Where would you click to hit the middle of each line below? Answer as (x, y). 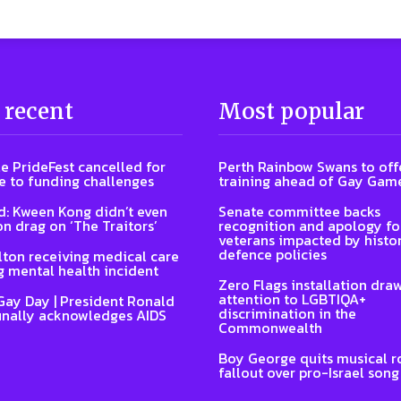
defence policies (273, 255)
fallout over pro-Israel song (309, 373)
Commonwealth (270, 328)
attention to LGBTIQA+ (292, 299)
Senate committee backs (299, 212)
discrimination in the (287, 314)
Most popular (291, 112)
